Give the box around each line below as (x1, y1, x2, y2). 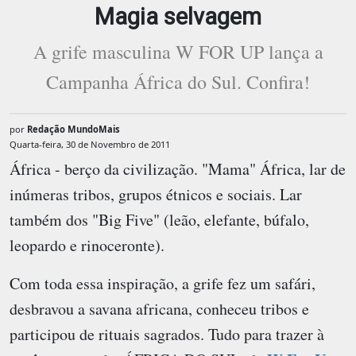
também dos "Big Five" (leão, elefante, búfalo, (10, 209, 309, 231)
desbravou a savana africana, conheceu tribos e (10, 298, 309, 320)
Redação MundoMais (27, 123, 120, 136)
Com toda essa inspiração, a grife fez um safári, (10, 273, 315, 295)
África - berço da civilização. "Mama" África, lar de (10, 158, 346, 180)
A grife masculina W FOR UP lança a (33, 39, 323, 65)
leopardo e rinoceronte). (10, 234, 164, 257)
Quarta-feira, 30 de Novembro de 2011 (10, 137, 170, 150)
